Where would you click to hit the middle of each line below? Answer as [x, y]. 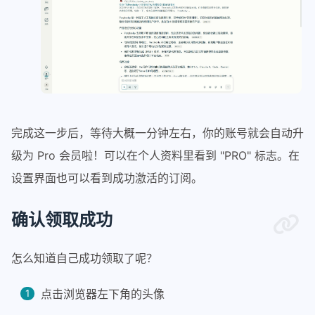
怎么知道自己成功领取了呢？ [84, 258]
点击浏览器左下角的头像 [102, 294]
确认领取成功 [62, 219]
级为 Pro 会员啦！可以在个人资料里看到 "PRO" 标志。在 [155, 155]
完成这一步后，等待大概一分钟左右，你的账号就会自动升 [157, 133]
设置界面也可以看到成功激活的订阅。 [107, 178]
